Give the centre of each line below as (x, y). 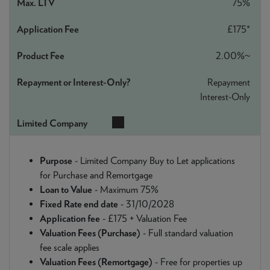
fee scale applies (70, 247)
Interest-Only (225, 97)
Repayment (229, 82)
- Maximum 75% (125, 190)
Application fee (70, 218)
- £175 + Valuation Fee (143, 218)
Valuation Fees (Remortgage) (96, 262)
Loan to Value (66, 190)
